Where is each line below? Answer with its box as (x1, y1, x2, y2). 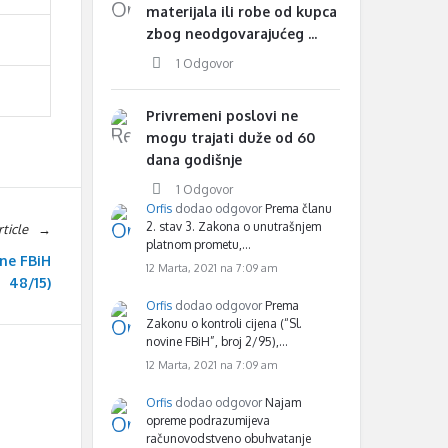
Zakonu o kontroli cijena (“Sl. (146, 316, 302, 331)
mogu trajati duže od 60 (146, 129, 315, 146)
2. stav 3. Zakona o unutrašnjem (146, 219, 321, 234)
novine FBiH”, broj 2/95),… (146, 334, 288, 349)
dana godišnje (146, 151, 242, 168)
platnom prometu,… (146, 237, 251, 252)
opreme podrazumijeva (146, 413, 270, 428)
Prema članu (265, 201, 332, 216)
